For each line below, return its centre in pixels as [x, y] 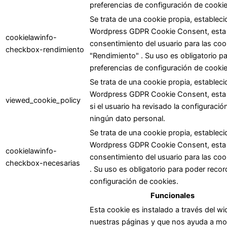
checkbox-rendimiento [45, 49]
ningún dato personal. [127, 118]
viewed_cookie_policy [43, 100]
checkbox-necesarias [43, 163]
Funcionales [173, 195]
